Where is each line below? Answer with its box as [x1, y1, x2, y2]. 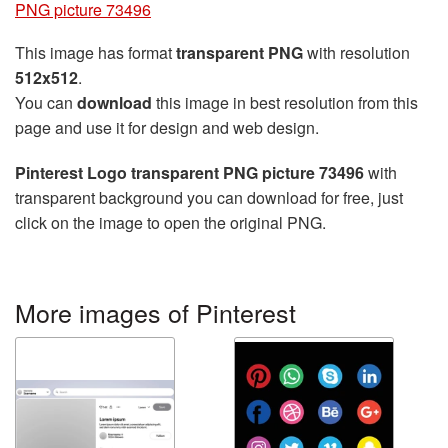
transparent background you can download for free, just [15, 186, 403, 209]
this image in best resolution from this [152, 91, 418, 114]
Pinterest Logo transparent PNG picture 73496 [15, 161, 364, 184]
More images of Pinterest [15, 294, 296, 330]
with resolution [303, 41, 410, 64]
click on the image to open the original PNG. [15, 211, 326, 234]
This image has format [15, 41, 176, 64]
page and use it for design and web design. [15, 116, 319, 139]
